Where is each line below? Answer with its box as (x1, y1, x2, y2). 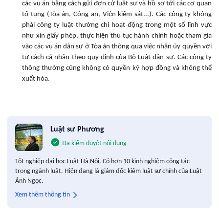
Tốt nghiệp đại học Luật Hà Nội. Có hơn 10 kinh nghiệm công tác (15, 157, 190, 165)
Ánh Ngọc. (15, 177, 44, 185)
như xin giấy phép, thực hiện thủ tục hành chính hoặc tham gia (22, 32, 212, 40)
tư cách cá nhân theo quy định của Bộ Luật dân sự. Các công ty (22, 53, 212, 61)
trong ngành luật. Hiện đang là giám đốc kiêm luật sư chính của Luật (15, 167, 202, 175)
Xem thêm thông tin (15, 191, 70, 198)
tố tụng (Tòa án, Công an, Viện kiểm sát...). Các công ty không (22, 10, 212, 18)
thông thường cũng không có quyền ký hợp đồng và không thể (22, 64, 212, 72)
